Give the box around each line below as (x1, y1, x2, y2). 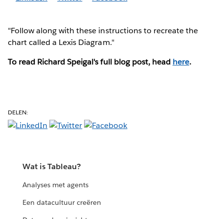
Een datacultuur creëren (22, 198, 102, 207)
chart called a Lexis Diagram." (8, 37, 114, 47)
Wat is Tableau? (22, 161, 81, 172)
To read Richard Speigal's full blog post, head (8, 56, 173, 67)
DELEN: (8, 108, 28, 116)
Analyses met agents (22, 180, 89, 190)
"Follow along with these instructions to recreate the (8, 25, 198, 36)
